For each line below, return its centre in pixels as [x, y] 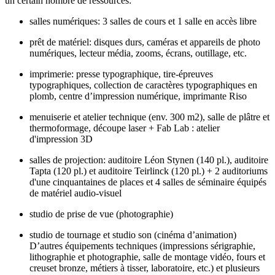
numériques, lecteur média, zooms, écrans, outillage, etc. [138, 53]
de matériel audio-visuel [76, 193]
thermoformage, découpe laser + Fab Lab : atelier [125, 128]
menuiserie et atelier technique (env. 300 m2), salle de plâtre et [149, 117]
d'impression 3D [61, 139]
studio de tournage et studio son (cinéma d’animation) [133, 235]
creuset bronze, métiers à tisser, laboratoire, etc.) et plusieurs [145, 268]
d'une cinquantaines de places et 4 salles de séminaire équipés [148, 182]
